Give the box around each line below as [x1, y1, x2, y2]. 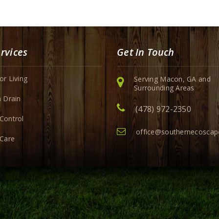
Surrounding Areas [134, 83, 195, 92]
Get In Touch [117, 45, 175, 59]
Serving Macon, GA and [134, 74, 211, 84]
